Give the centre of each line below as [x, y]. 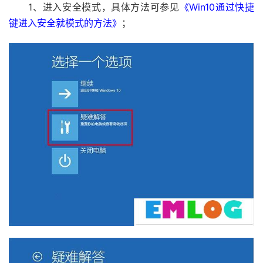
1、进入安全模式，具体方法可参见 [94, 7]
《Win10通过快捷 [217, 7]
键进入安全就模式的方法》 [65, 23]
